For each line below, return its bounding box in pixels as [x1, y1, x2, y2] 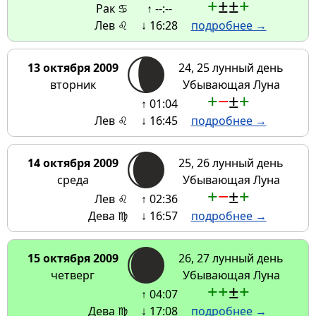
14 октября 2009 [27, 155, 119, 171]
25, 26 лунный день [178, 155, 284, 171]
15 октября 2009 [27, 250, 119, 267]
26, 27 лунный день [178, 250, 284, 267]
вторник [49, 77, 96, 93]
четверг [51, 267, 95, 284]
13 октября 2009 [27, 60, 119, 76]
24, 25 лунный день [178, 60, 284, 76]
